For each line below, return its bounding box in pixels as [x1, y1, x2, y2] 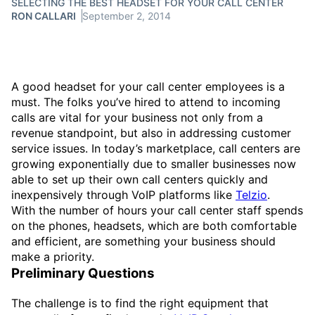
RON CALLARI [11, 10, 76, 22]
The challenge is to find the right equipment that [11, 295, 269, 310]
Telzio [236, 188, 267, 202]
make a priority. [11, 250, 94, 264]
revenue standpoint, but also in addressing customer [11, 126, 291, 140]
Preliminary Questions [11, 265, 155, 281]
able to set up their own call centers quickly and [11, 172, 268, 186]
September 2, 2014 [82, 10, 171, 22]
